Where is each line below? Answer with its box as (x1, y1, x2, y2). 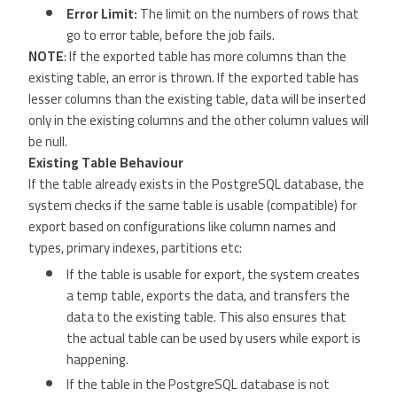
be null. (28, 128, 67, 154)
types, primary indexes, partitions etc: (28, 235, 242, 261)
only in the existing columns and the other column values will (28, 107, 369, 133)
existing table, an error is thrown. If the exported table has (28, 65, 359, 90)
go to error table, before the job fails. (66, 22, 275, 48)
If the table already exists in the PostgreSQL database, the (28, 171, 364, 197)
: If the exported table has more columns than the (64, 43, 346, 69)
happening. (66, 346, 128, 372)
